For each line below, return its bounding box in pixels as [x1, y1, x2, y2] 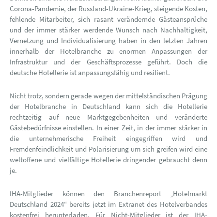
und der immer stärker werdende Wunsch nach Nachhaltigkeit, [10, 25, 207, 34]
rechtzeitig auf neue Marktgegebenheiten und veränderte [10, 112, 207, 122]
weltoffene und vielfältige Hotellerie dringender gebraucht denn [10, 155, 207, 164]
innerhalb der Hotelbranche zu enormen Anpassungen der [10, 46, 207, 56]
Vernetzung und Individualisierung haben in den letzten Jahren [10, 36, 207, 45]
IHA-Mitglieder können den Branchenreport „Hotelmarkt [10, 189, 207, 198]
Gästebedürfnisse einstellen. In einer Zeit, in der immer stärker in [10, 123, 207, 132]
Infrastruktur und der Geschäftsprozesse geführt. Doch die [10, 57, 207, 66]
